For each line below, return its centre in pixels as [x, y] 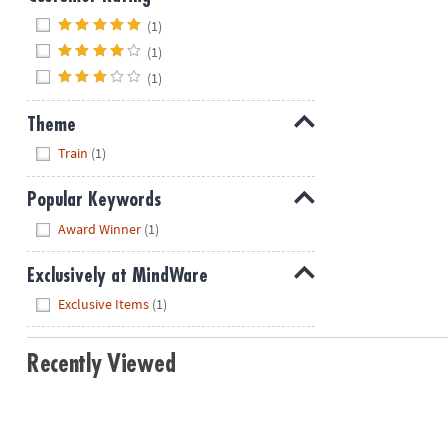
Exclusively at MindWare [117, 275]
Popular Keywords [93, 200]
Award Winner [100, 228]
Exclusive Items [104, 304]
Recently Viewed [101, 364]
